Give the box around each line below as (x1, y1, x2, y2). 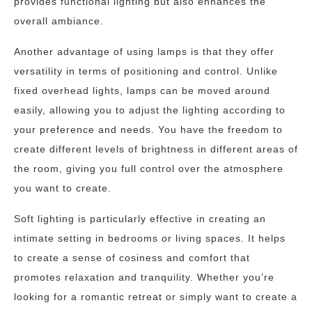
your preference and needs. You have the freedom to (14, 124, 283, 135)
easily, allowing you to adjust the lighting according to (14, 104, 286, 116)
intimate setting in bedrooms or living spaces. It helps (14, 233, 286, 244)
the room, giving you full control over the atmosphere (14, 163, 283, 174)
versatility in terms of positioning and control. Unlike (14, 65, 278, 77)
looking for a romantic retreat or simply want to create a (14, 291, 297, 302)
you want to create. (14, 182, 111, 194)
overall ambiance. (14, 15, 104, 26)
